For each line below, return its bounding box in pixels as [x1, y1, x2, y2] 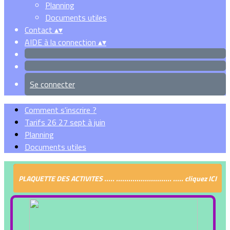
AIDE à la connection [25, 36, 98, 48]
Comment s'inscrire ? [25, 104, 97, 116]
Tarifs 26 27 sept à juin [25, 116, 105, 128]
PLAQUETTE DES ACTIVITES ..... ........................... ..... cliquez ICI [18, 173, 217, 184]
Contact [25, 24, 54, 36]
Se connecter [30, 78, 75, 90]
